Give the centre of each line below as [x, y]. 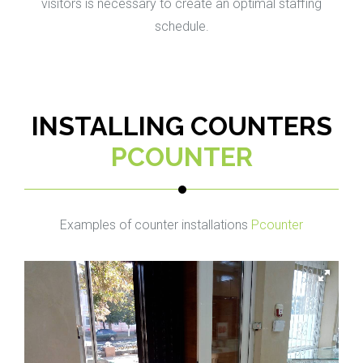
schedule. [181, 27]
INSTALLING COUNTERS [181, 126]
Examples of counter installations [154, 225]
